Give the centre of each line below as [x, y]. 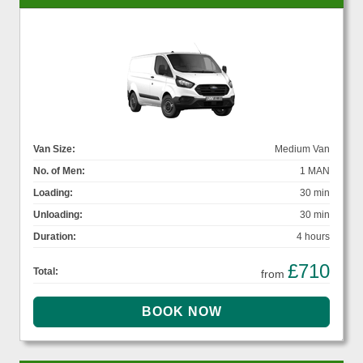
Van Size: [54, 149]
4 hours [313, 237]
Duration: [55, 237]
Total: [46, 272]
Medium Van [302, 149]
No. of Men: [59, 171]
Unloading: [58, 215]
